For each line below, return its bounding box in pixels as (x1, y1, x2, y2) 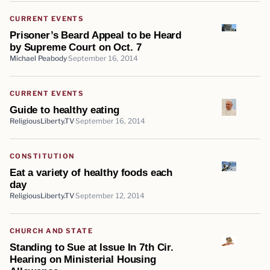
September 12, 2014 (75, 191, 145, 200)
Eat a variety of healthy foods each (10, 166, 173, 178)
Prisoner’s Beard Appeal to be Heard (10, 28, 182, 41)
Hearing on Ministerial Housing (10, 253, 156, 265)
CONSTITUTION (10, 151, 75, 160)
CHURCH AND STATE (10, 226, 93, 235)
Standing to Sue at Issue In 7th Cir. (10, 240, 174, 253)
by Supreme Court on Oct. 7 (10, 40, 142, 53)
